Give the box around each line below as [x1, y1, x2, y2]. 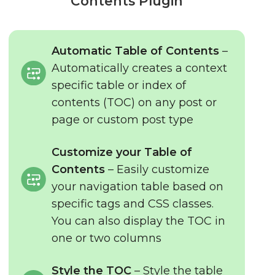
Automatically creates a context [52, 61, 228, 75]
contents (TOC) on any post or [52, 96, 217, 109]
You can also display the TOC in [52, 214, 226, 228]
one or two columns [52, 231, 162, 245]
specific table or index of [52, 79, 187, 92]
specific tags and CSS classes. [52, 197, 214, 211]
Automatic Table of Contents [52, 44, 223, 58]
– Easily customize [105, 163, 210, 176]
